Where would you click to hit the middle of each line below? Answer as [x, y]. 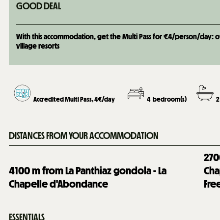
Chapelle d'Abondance [58, 184]
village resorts [38, 46]
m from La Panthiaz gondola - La [99, 170]
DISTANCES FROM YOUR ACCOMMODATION [84, 135]
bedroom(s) [170, 99]
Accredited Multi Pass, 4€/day [74, 99]
